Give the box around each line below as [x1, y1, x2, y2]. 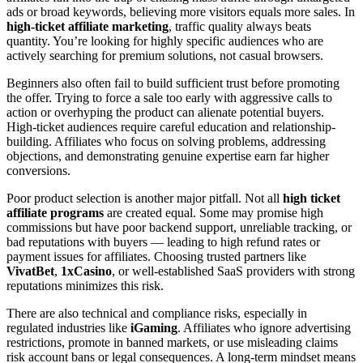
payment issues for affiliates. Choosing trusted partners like [6, 250, 306, 264]
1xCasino [61, 264, 112, 279]
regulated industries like [6, 321, 130, 335]
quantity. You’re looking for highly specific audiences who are [6, 34, 323, 49]
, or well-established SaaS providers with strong [112, 264, 355, 279]
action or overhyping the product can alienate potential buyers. [6, 105, 324, 120]
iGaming [130, 321, 177, 335]
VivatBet [6, 264, 54, 279]
